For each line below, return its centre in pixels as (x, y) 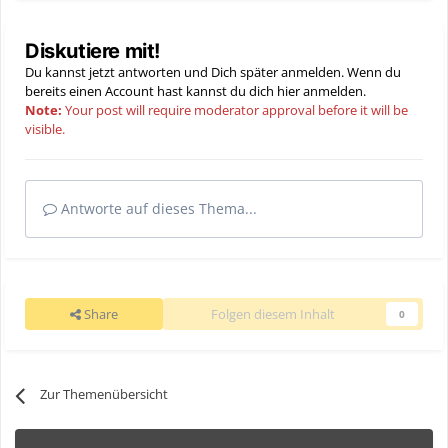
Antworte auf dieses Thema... (157, 209)
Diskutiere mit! (92, 51)
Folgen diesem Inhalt (273, 314)
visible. (45, 129)
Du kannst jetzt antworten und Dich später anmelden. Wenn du (213, 72)
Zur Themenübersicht (104, 394)
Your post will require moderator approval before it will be (235, 110)
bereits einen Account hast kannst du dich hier (164, 91)
